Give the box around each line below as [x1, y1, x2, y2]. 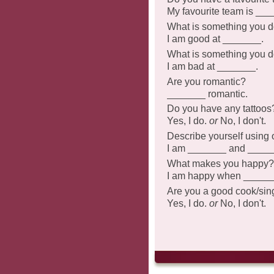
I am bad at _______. [167, 61, 258, 72]
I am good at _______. [167, 34, 264, 45]
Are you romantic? [167, 76, 246, 87]
